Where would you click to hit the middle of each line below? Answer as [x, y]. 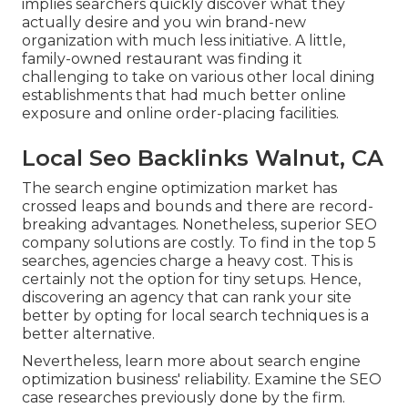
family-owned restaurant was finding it [162, 58]
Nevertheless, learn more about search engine [191, 361]
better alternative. [88, 333]
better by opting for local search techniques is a [195, 315]
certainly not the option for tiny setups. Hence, [191, 279]
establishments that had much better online [184, 95]
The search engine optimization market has [179, 188]
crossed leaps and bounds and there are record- [198, 206]
